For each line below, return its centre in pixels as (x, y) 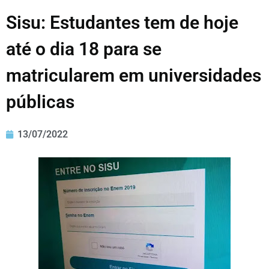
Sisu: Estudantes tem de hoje (122, 23)
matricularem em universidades (134, 76)
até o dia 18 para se (84, 49)
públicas (40, 102)
